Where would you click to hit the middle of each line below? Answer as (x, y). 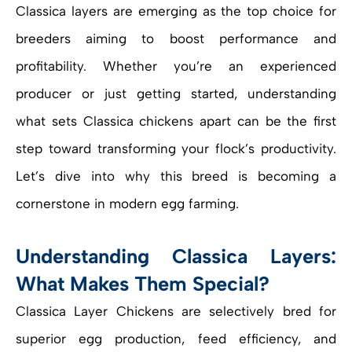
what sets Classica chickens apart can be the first (176, 121)
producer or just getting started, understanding (176, 94)
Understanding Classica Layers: (176, 257)
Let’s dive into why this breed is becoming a (176, 176)
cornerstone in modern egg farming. (127, 204)
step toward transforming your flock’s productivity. (176, 149)
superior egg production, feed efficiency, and (176, 339)
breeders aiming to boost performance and (176, 39)
